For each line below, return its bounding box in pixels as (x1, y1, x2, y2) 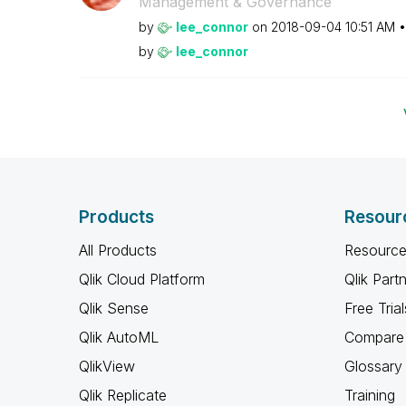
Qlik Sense (79, 299, 149, 317)
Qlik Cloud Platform (79, 270, 205, 288)
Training (343, 386, 395, 404)
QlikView (79, 357, 135, 375)
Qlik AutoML (79, 328, 159, 346)
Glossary (343, 357, 402, 375)
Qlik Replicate (79, 386, 167, 404)
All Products (79, 241, 157, 259)
